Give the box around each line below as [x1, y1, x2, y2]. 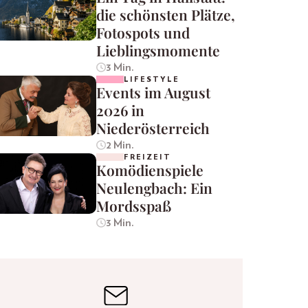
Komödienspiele [96, 160, 203, 180]
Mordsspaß [96, 196, 171, 216]
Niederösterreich [96, 118, 210, 138]
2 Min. [105, 140, 134, 151]
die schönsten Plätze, [96, 5, 235, 25]
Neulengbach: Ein [96, 178, 212, 198]
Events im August [96, 82, 210, 102]
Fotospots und [96, 23, 190, 43]
